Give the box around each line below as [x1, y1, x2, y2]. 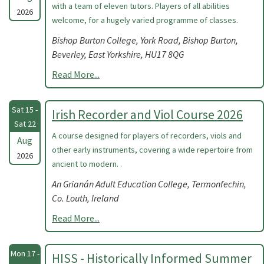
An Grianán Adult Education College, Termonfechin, [52, 178, 246, 190]
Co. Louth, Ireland [52, 192, 119, 204]
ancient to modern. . [52, 159, 122, 169]
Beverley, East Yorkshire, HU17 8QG [52, 48, 184, 60]
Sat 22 [14, 118, 36, 129]
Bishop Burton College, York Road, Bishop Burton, [52, 34, 238, 46]
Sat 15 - [12, 104, 38, 115]
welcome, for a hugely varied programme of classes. [52, 15, 238, 25]
